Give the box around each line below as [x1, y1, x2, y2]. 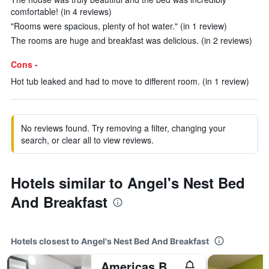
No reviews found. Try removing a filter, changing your [21, 122, 226, 134]
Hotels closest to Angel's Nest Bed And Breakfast [11, 236, 209, 246]
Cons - [11, 58, 38, 70]
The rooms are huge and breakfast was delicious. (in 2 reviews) [11, 34, 252, 46]
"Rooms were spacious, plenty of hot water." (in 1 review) [11, 20, 227, 32]
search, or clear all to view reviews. [21, 134, 154, 146]
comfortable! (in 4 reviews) [11, 5, 112, 17]
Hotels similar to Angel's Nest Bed [11, 172, 245, 193]
